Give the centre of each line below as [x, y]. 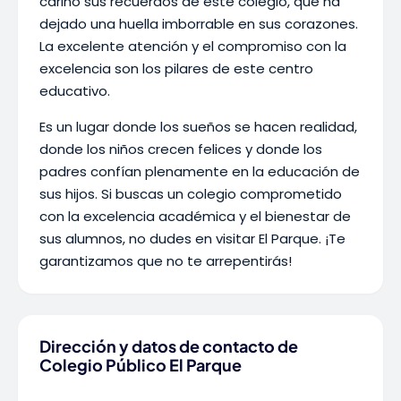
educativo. [75, 91]
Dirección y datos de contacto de [169, 346]
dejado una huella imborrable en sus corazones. [199, 24]
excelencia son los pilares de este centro [176, 68]
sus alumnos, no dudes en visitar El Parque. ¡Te [192, 239]
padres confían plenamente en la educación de [200, 171]
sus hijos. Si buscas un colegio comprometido [191, 194]
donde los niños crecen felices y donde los [181, 149]
